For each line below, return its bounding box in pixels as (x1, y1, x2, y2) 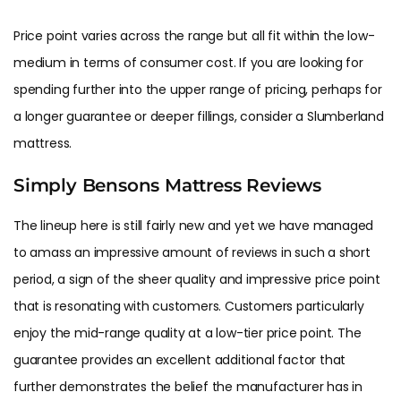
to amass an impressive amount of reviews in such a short (13, 243, 371, 261)
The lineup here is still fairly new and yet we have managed (13, 216, 374, 235)
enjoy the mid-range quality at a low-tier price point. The (13, 323, 362, 342)
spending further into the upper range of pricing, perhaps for (13, 81, 382, 99)
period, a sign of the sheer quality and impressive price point (13, 269, 380, 288)
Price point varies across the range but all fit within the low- (13, 27, 375, 46)
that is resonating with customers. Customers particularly (13, 296, 364, 315)
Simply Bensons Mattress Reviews (13, 175, 321, 197)
